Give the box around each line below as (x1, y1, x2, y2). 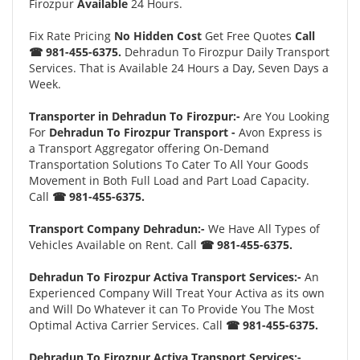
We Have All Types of (205, 221, 320, 236)
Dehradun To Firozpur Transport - (49, 125, 239, 140)
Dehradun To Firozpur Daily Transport (121, 44, 329, 59)
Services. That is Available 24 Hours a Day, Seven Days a (29, 60, 329, 76)
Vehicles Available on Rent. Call (29, 237, 200, 252)
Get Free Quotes (202, 28, 295, 43)
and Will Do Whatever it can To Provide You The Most (29, 301, 314, 317)
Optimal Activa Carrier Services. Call (29, 317, 226, 333)
